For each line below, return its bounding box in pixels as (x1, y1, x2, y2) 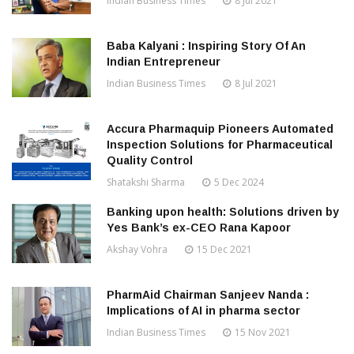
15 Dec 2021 (197, 243, 252, 257)
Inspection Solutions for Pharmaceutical (107, 138, 333, 152)
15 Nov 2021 (235, 326, 291, 340)
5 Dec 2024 (214, 175, 264, 190)
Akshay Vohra (107, 243, 168, 257)
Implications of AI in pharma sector (107, 304, 300, 318)
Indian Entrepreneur (107, 55, 220, 69)
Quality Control (107, 154, 193, 168)
